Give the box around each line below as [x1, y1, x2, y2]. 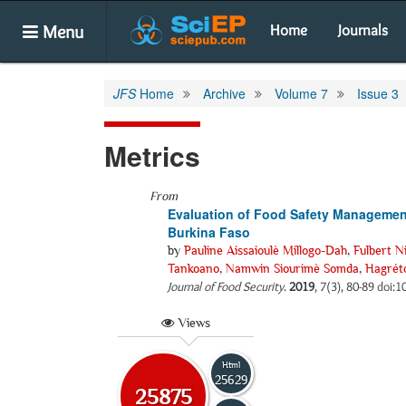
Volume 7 [275, 84, 328, 102]
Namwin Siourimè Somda [226, 261, 359, 275]
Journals [338, 21, 388, 39]
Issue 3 [357, 84, 399, 102]
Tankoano [168, 261, 219, 275]
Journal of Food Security [168, 278, 284, 295]
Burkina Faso [168, 223, 250, 241]
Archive [203, 84, 246, 102]
